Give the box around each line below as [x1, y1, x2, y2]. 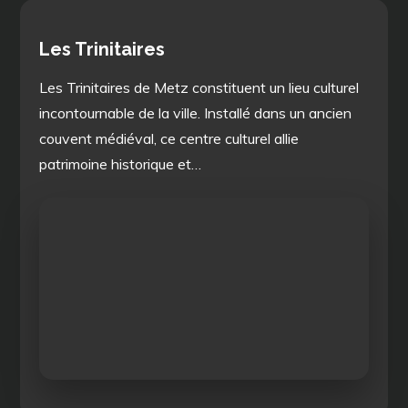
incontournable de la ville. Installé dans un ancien [39, 103, 352, 122]
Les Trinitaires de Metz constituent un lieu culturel [39, 77, 360, 97]
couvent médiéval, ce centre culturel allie [39, 128, 300, 148]
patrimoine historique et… [39, 154, 202, 173]
